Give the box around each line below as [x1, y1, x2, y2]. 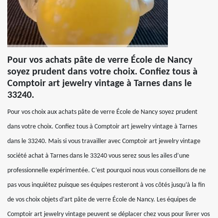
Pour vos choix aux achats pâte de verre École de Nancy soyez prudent [7, 109, 198, 116]
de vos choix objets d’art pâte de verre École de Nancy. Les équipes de [7, 196, 196, 203]
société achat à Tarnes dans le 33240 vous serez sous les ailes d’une [7, 152, 189, 160]
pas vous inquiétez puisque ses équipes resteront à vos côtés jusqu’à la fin [7, 182, 205, 189]
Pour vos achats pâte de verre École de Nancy [7, 55, 192, 65]
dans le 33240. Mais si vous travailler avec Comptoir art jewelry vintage [7, 138, 200, 145]
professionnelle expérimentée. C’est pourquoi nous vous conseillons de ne [7, 167, 206, 174]
